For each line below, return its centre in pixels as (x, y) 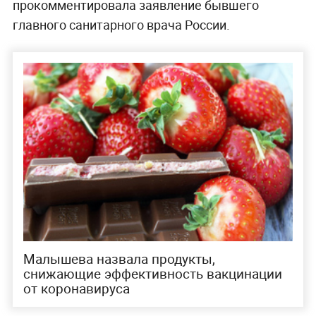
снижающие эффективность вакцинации (152, 274)
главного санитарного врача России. (121, 24)
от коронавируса (76, 289)
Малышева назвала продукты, (119, 259)
